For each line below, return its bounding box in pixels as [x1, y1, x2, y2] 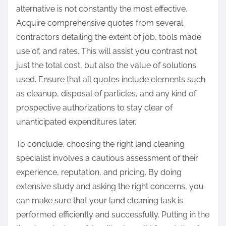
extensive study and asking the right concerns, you [16, 182, 204, 192]
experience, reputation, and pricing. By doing [16, 167, 182, 178]
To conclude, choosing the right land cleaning [16, 139, 185, 149]
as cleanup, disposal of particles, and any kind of [16, 89, 196, 99]
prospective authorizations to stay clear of [16, 103, 173, 113]
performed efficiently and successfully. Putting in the [16, 210, 209, 220]
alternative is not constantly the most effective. [16, 4, 187, 14]
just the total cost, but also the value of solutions [16, 61, 196, 71]
